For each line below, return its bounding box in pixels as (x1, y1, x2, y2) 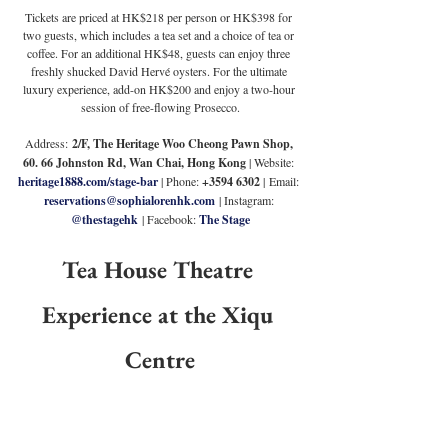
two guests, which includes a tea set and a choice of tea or (23, 27, 297, 44)
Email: (269, 173, 302, 190)
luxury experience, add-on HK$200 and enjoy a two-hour (22, 81, 298, 98)
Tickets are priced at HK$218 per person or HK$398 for (25, 9, 295, 26)
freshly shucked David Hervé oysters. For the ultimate (30, 63, 290, 80)
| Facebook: (137, 211, 199, 228)
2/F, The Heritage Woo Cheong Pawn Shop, (67, 135, 296, 153)
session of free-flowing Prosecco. (80, 99, 240, 116)
